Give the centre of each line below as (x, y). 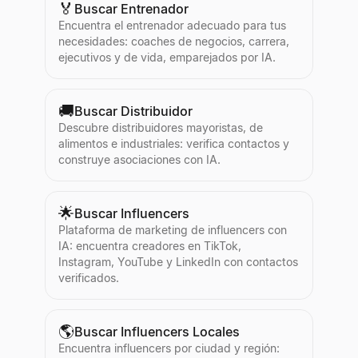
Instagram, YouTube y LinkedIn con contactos (178, 262)
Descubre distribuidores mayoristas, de (161, 127)
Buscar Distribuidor (133, 111)
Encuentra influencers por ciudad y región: (169, 348)
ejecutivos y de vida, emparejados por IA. (167, 57)
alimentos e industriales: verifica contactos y (174, 143)
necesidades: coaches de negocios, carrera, (174, 41)
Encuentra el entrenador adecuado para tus (172, 25)
